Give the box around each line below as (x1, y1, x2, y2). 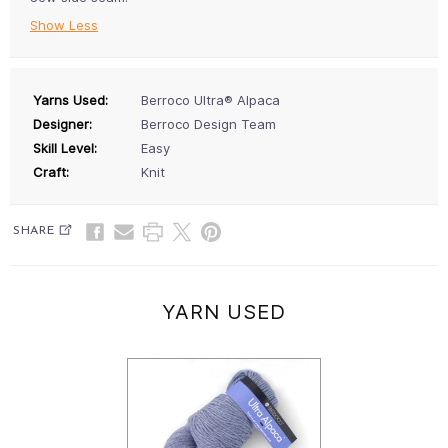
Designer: (33, 116, 92, 133)
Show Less (30, 17, 98, 34)
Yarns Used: (33, 92, 108, 109)
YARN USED (162, 300, 286, 325)
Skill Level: (33, 140, 97, 157)
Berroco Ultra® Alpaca (141, 92, 280, 109)
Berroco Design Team (141, 116, 276, 133)
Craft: (33, 164, 69, 181)
